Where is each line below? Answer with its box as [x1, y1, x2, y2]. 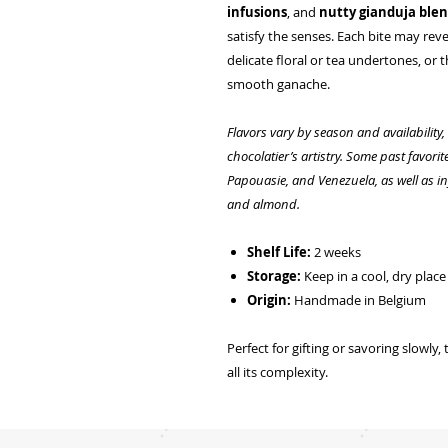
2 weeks [311, 242, 361, 261]
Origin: [247, 290, 291, 309]
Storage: [247, 266, 301, 285]
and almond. [227, 194, 300, 213]
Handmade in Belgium [291, 290, 426, 309]
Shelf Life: [247, 242, 311, 261]
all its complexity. [227, 362, 328, 381]
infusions [227, 2, 287, 21]
